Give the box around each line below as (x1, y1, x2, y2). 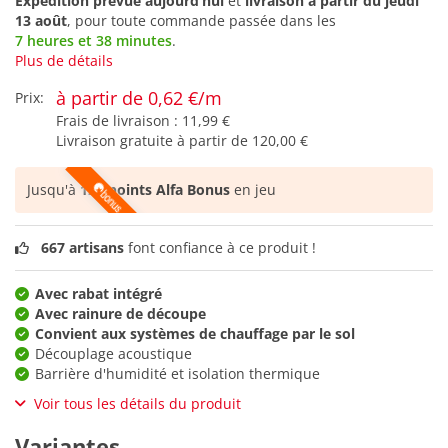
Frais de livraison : (56, 111, 182, 131)
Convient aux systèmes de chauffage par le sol (35, 323, 355, 343)
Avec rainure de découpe (35, 303, 206, 323)
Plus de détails (15, 51, 113, 71)
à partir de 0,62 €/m (56, 86, 222, 111)
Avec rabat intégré (35, 283, 162, 303)
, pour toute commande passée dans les (67, 11, 336, 31)
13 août (15, 11, 67, 31)
